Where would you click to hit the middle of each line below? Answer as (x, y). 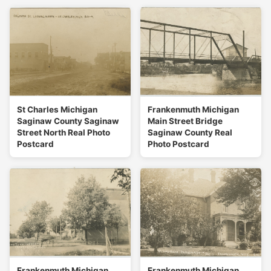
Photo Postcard (178, 144)
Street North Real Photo (64, 133)
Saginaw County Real (190, 133)
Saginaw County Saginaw (68, 121)
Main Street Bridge (185, 121)
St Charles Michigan (57, 110)
